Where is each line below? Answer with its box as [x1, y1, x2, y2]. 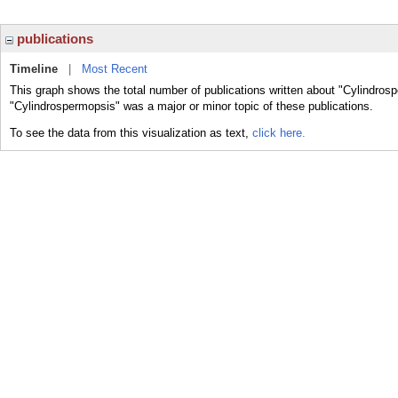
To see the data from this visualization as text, [10, 126, 252, 139]
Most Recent [82, 62, 147, 76]
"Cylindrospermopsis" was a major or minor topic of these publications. [10, 99, 373, 113]
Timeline [10, 62, 58, 76]
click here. [252, 126, 306, 139]
